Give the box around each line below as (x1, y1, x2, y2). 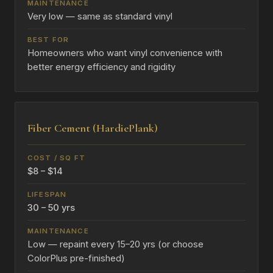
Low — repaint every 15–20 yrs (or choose (27, 239, 204, 250)
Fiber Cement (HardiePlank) (27, 121, 158, 135)
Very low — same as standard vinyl (27, 11, 172, 23)
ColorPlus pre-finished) (27, 253, 125, 264)
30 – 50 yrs (27, 202, 75, 214)
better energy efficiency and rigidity (27, 62, 175, 73)
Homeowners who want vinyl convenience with (27, 48, 222, 59)
